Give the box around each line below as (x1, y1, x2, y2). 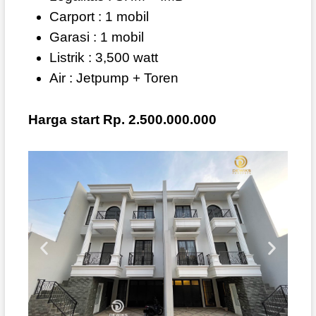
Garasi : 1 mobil (49, 30, 144, 45)
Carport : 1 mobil (49, 9, 149, 25)
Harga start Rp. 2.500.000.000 (28, 112, 217, 128)
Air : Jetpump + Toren (49, 71, 178, 86)
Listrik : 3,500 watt (49, 50, 158, 66)
